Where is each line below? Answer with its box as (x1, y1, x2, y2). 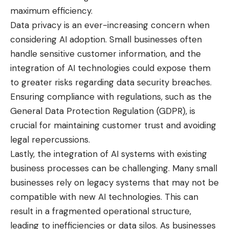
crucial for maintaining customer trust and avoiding (10, 120, 216, 131)
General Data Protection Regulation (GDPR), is (10, 105, 195, 117)
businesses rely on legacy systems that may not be (10, 177, 219, 189)
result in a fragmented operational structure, (10, 205, 191, 217)
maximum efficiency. (10, 5, 93, 17)
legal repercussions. (10, 134, 90, 146)
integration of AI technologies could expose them (10, 62, 211, 74)
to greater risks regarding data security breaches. (10, 77, 212, 88)
